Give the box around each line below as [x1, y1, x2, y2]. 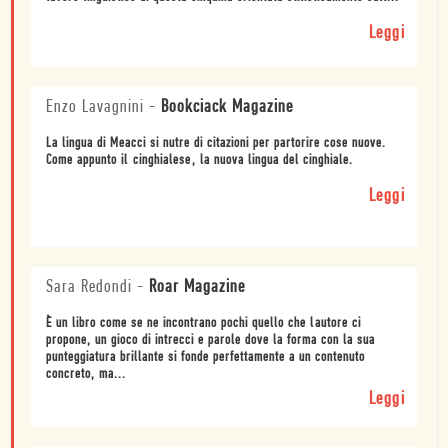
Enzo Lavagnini [46, 97, 144, 117]
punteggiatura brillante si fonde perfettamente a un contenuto [46, 349, 365, 365]
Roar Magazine [149, 277, 245, 297]
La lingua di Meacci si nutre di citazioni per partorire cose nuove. [46, 135, 386, 151]
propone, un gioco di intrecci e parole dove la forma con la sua [46, 332, 375, 348]
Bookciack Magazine [161, 97, 293, 117]
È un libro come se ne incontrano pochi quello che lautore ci [46, 315, 361, 331]
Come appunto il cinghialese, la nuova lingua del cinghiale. [46, 152, 353, 168]
